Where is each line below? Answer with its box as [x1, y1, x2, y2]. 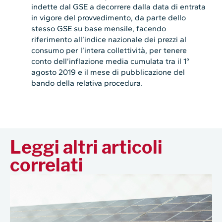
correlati [10, 154, 83, 176]
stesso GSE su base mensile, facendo [31, 23, 166, 33]
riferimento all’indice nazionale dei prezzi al [31, 34, 187, 44]
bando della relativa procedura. [31, 78, 143, 88]
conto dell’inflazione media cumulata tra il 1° [31, 56, 190, 66]
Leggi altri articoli [10, 136, 163, 159]
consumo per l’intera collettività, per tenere [31, 45, 187, 55]
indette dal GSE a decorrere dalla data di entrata [31, 1, 206, 11]
